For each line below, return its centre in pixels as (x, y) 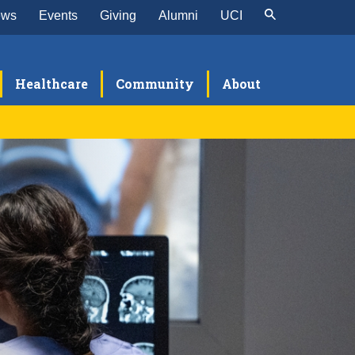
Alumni (178, 15)
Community (155, 84)
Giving (118, 15)
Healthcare (52, 84)
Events (58, 15)
